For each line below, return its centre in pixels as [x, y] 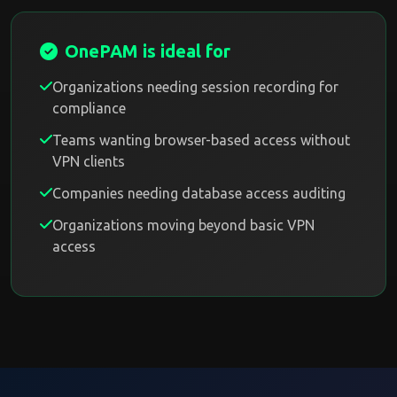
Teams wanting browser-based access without [201, 140]
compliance [89, 108]
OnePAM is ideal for [148, 51]
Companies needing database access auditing [199, 193]
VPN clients [89, 161]
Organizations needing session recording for [195, 87]
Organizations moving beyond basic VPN [183, 225]
